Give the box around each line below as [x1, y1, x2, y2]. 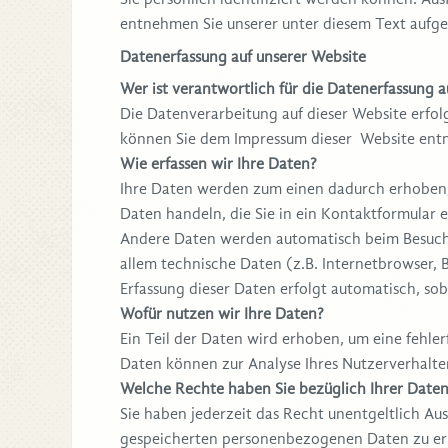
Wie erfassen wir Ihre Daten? [120, 154, 317, 173]
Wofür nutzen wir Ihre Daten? [120, 304, 324, 323]
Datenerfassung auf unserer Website [120, 47, 366, 66]
